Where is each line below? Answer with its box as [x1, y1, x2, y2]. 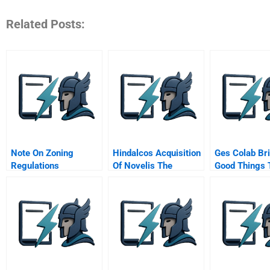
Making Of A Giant [113, 172, 186, 184]
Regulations [11, 160, 59, 171]
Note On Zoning [11, 147, 74, 159]
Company [215, 172, 253, 184]
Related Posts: [6, 16, 85, 31]
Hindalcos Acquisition [113, 147, 201, 159]
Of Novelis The [113, 160, 172, 171]
